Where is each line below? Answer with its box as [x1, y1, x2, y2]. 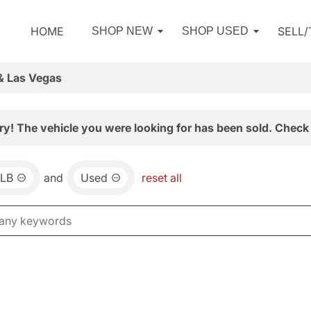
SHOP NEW [92, 25, 153, 37]
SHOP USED [182, 25, 249, 37]
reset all [142, 171, 182, 185]
